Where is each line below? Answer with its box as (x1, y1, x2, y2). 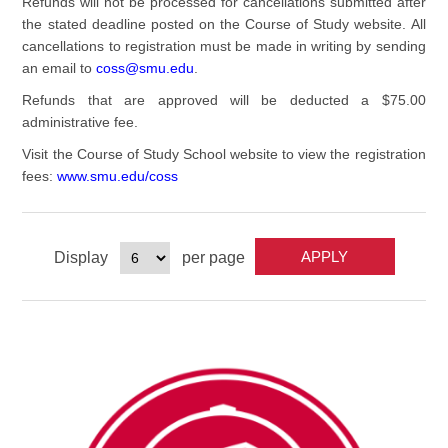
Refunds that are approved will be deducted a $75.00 (22, 92, 426, 108)
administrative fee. (22, 114, 139, 130)
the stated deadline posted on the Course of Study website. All (22, 16, 426, 32)
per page (181, 249, 245, 267)
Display (53, 249, 108, 267)
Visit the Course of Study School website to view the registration (22, 146, 426, 162)
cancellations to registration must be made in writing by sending (22, 38, 426, 54)
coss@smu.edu (96, 60, 195, 76)
